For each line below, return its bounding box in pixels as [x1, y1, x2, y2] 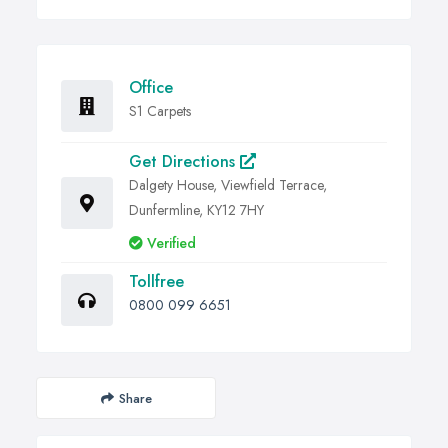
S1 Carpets [129, 101, 191, 122]
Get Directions [129, 150, 240, 174]
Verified [147, 233, 196, 254]
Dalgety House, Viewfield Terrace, [129, 175, 327, 196]
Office [129, 76, 173, 100]
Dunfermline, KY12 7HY [129, 200, 264, 221]
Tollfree [129, 270, 184, 294]
